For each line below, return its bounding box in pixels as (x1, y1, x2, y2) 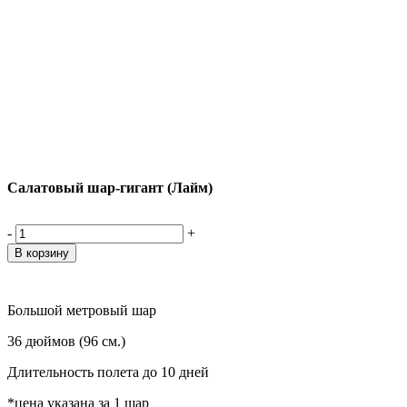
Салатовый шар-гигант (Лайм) (7, 180, 213, 195)
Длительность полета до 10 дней (7, 364, 209, 381)
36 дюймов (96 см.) (7, 333, 125, 350)
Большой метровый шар (7, 303, 160, 319)
